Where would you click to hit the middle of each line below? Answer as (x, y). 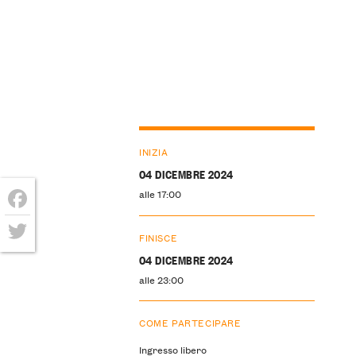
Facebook (40, 224)
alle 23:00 (161, 279)
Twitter (31, 256)
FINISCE (158, 237)
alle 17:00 (160, 193)
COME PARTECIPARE (190, 323)
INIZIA (153, 151)
